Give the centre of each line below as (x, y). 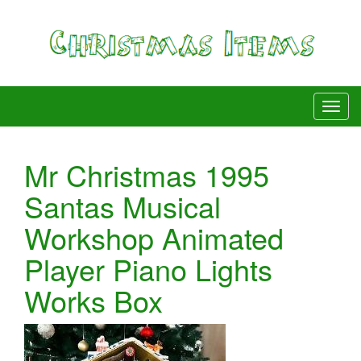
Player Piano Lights (148, 268)
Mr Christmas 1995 (147, 174)
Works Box (93, 300)
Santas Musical (122, 205)
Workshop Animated (154, 237)
